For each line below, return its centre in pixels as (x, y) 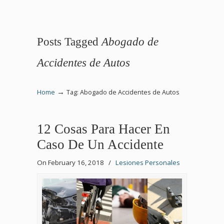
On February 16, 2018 (71, 162)
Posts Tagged (69, 41)
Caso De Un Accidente (100, 144)
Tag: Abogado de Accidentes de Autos (123, 92)
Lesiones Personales (148, 162)
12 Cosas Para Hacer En (103, 129)
